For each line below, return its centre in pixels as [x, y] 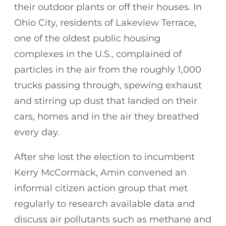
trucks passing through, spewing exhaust [108, 85]
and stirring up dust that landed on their [106, 101]
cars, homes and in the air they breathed [106, 116]
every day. [37, 132]
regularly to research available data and [104, 204]
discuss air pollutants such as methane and [113, 219]
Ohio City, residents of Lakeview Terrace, [105, 22]
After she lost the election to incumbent [104, 157]
